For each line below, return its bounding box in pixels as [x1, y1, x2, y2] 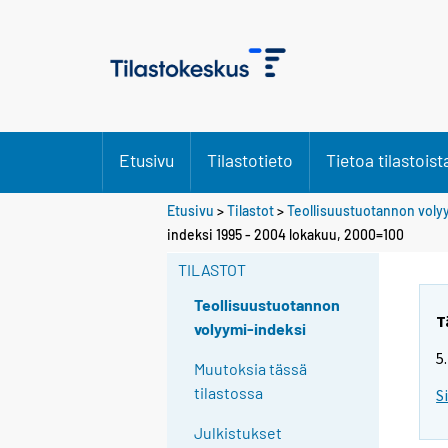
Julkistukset [194, 423, 283, 443]
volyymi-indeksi [194, 319, 307, 339]
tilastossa [194, 383, 264, 403]
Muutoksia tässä [194, 359, 308, 379]
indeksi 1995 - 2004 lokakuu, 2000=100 [167, 225, 404, 243]
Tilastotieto [207, 149, 293, 171]
